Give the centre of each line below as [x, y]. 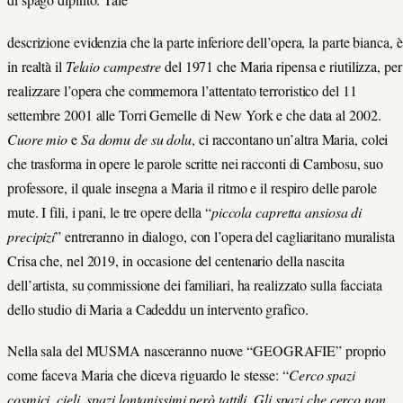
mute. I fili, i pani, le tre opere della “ [109, 211]
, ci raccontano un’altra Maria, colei [290, 139]
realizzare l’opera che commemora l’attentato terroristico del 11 [182, 90]
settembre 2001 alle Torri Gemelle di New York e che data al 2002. [194, 114]
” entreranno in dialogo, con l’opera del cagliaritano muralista [225, 236]
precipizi [31, 236]
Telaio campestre [113, 66]
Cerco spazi [322, 374]
